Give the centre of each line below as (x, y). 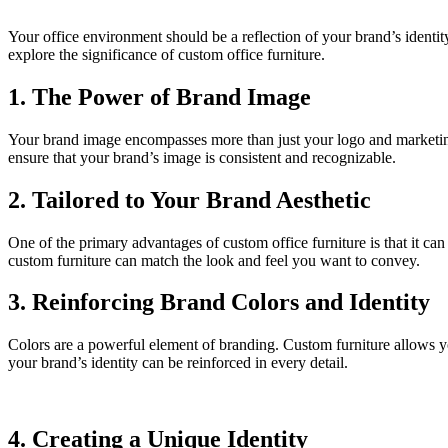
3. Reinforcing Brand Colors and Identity (219, 302)
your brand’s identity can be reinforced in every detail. (178, 363)
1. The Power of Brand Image (159, 96)
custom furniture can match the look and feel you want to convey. (214, 260)
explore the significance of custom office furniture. (166, 54)
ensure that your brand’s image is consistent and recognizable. (202, 157)
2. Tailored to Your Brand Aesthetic (189, 199)
